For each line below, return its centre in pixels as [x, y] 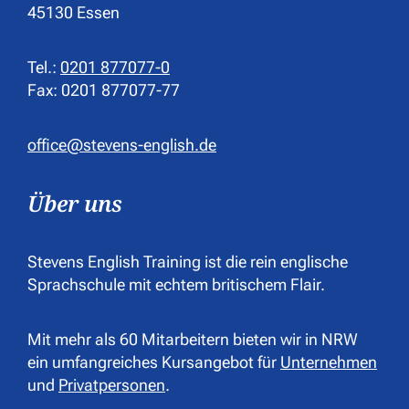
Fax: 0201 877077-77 [104, 89]
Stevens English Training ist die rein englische [188, 261]
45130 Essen [73, 12]
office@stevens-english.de [122, 144]
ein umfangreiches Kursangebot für [154, 362]
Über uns [75, 203]
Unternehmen [329, 362]
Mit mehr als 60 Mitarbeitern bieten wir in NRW [193, 339]
